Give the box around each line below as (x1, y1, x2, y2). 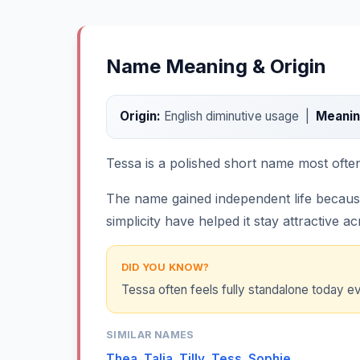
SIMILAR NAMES (106, 329, 194, 342)
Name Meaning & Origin (106, 55, 326, 78)
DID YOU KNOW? (121, 260, 210, 273)
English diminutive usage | (161, 108, 316, 125)
